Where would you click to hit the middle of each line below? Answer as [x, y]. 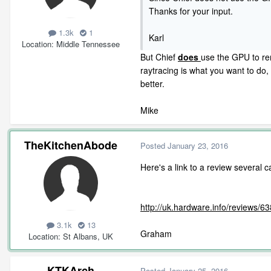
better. [152, 83]
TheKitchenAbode [71, 145]
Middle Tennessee [88, 44]
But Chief [159, 57]
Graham [156, 233]
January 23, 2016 [198, 146]
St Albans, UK [88, 236]
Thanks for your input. [191, 11]
